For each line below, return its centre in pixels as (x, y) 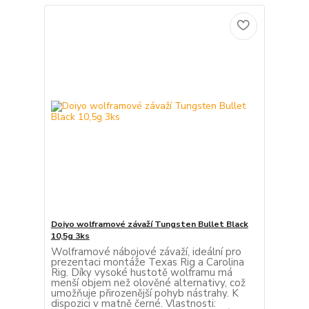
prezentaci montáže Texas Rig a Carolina (147, 262)
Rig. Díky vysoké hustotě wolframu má (141, 272)
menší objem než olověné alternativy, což (148, 282)
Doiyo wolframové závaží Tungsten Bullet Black (149, 224)
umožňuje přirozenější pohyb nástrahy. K (144, 293)
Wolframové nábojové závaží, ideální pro (146, 251)
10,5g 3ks (70, 236)
